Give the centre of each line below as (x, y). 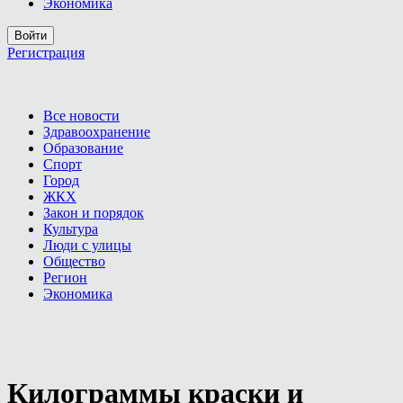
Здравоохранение (97, 132)
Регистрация (46, 53)
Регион (65, 278)
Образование (83, 148)
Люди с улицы (87, 245)
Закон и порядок (94, 213)
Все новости (81, 116)
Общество (74, 261)
